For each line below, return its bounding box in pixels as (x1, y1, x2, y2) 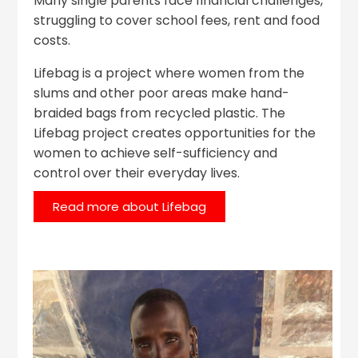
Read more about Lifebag (53, 198, 207, 216)
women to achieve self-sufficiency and (34, 144, 278, 163)
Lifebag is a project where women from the (34, 64, 305, 83)
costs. (34, 31, 71, 50)
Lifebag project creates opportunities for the (34, 124, 316, 143)
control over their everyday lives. (34, 164, 241, 183)
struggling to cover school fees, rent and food (34, 11, 320, 30)
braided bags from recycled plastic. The (34, 104, 286, 123)
